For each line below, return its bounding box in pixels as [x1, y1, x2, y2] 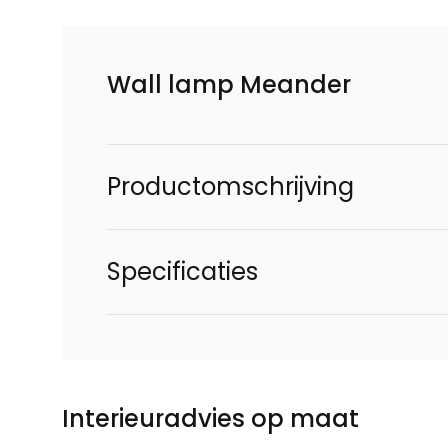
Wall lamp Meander [107, 68, 351, 101]
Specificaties [107, 255, 258, 288]
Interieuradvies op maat [62, 402, 359, 435]
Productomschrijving [107, 170, 354, 203]
